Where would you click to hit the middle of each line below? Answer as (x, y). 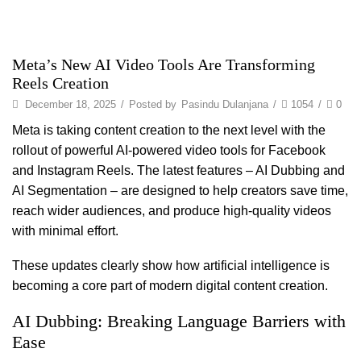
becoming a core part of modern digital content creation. (170, 286)
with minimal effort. (65, 230)
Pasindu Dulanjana (225, 104)
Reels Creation (60, 83)
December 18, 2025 (69, 104)
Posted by (153, 104)
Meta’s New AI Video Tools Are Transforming (164, 64)
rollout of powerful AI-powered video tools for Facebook (169, 150)
